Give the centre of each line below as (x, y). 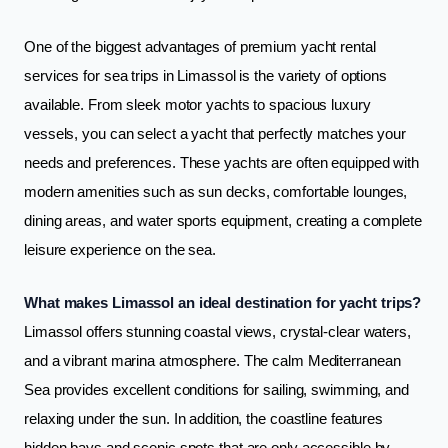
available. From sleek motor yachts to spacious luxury (197, 105)
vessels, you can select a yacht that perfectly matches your (215, 134)
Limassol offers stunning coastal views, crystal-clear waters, (217, 332)
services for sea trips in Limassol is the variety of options (205, 76)
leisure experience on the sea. (120, 250)
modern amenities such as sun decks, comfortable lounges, (216, 192)
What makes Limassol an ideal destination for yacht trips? (223, 303)
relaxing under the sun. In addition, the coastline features (204, 419)
